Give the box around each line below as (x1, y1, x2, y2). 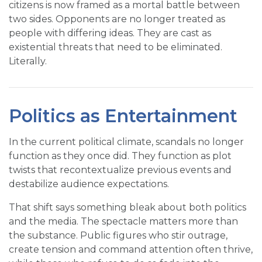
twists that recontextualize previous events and (9, 164, 232, 176)
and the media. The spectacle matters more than (9, 216, 238, 227)
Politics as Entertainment (9, 105, 237, 127)
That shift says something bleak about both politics (9, 202, 246, 213)
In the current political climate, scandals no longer (9, 136, 244, 148)
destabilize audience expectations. (9, 178, 169, 190)
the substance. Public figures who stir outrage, (9, 230, 227, 242)
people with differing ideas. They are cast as (9, 27, 211, 39)
